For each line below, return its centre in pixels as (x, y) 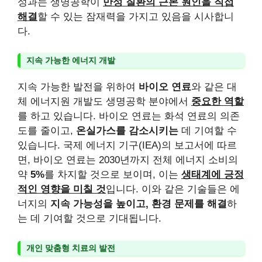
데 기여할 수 (208, 131)
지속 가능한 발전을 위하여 (78, 87)
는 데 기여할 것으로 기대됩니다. (89, 218)
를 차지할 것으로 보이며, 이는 (113, 175)
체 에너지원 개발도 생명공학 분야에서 (104, 101)
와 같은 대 (214, 87)
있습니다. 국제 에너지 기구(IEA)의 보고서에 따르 (127, 145)
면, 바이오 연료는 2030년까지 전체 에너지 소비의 (128, 160)
